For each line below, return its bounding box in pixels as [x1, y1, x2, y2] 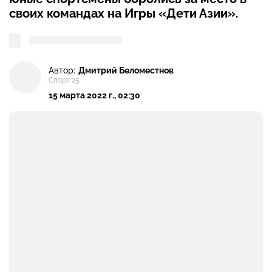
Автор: [49, 65, 75, 75]
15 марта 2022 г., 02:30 [49, 90, 140, 101]
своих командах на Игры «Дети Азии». [9, 6, 239, 21]
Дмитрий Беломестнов [78, 65, 174, 75]
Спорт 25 [49, 76, 80, 85]
